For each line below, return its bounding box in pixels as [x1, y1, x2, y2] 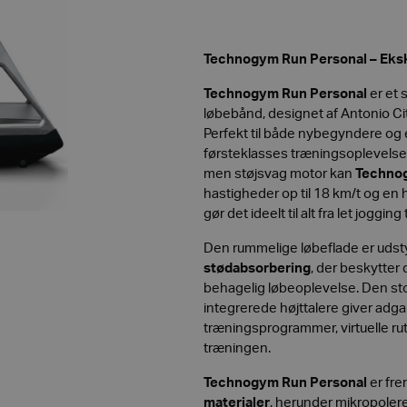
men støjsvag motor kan [203, 167, 355, 181]
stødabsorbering [203, 262, 311, 275]
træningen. [203, 342, 271, 355]
